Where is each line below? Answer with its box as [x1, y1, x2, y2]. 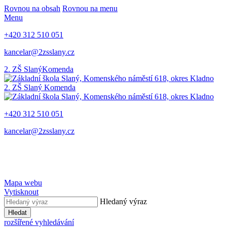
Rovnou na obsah [4, 4, 60, 13]
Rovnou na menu [62, 4, 118, 13]
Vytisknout [4, 187, 39, 196]
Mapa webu [4, 178, 42, 187]
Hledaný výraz [100, 197, 147, 206]
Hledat [8, 209, 27, 216]
